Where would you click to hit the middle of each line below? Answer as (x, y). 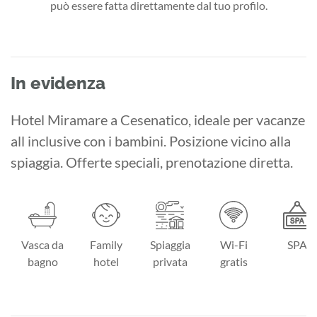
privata (170, 261)
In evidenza (58, 83)
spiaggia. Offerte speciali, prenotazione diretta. (152, 162)
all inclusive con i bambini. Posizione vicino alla (151, 140)
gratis (234, 261)
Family (106, 244)
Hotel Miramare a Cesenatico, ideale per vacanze (158, 119)
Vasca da (42, 244)
